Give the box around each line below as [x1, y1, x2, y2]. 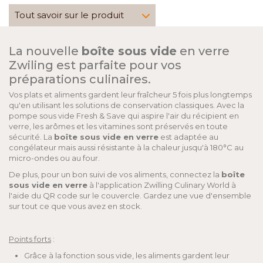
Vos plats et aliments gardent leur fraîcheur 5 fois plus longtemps [9, 90, 252, 99]
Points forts [9, 234, 51, 244]
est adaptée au [159, 132, 218, 141]
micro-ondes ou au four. [9, 153, 100, 163]
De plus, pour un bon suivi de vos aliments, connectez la [9, 170, 221, 179]
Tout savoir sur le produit [15, 9, 124, 21]
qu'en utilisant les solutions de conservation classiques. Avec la [9, 100, 244, 110]
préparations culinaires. [9, 72, 151, 86]
